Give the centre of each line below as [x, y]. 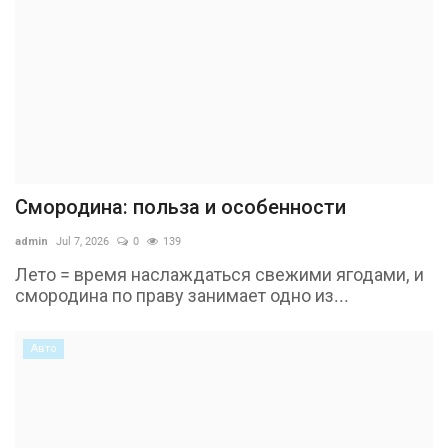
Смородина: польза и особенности [180, 207]
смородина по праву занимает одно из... [182, 296]
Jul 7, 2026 [82, 242]
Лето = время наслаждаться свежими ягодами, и [219, 275]
